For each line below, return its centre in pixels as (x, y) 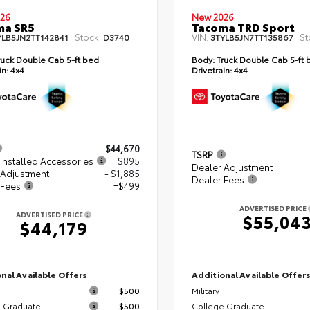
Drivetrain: (211, 70)
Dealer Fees (218, 179)
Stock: (88, 37)
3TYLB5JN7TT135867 (252, 37)
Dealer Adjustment (232, 166)
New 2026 (212, 17)
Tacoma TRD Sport (243, 27)
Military (205, 291)
